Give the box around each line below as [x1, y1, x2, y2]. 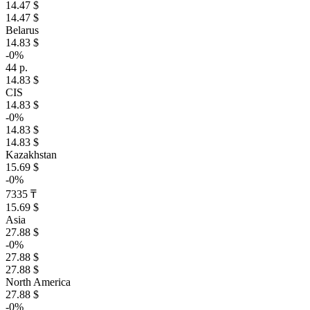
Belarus [6, 24, 39, 37]
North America [6, 276, 71, 289]
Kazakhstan [6, 149, 57, 161]
